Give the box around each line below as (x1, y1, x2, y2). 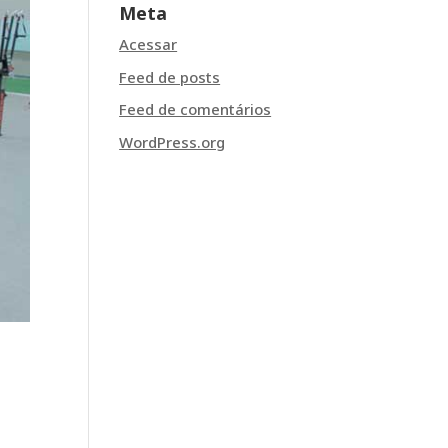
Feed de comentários (119, 99, 272, 119)
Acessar (119, 34, 178, 54)
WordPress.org (119, 131, 226, 152)
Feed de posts (119, 66, 221, 87)
